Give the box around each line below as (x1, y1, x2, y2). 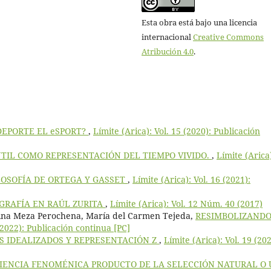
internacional (142, 31, 193, 42)
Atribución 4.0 (142, 45, 194, 57)
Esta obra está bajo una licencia (142, 16, 257, 28)
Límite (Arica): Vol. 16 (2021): (132, 173, 250, 185)
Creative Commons (193, 31, 264, 42)
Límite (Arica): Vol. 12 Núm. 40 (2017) (110, 197, 263, 209)
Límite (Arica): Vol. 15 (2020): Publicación (93, 125, 260, 137)
